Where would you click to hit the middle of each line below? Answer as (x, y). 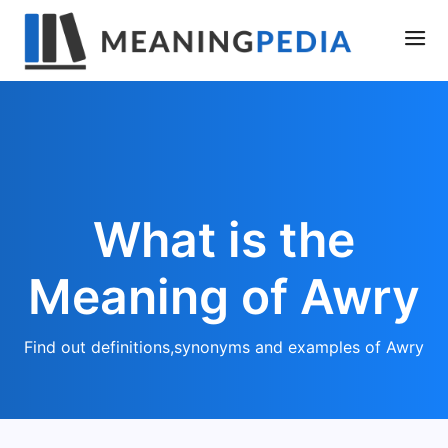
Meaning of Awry (224, 296)
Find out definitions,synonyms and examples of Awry (224, 347)
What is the (224, 239)
